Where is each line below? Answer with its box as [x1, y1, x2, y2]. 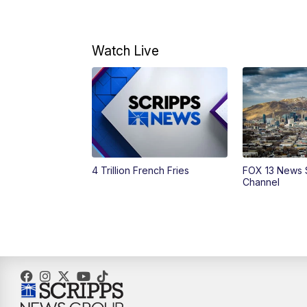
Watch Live [92, 42, 160, 59]
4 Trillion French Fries [92, 164, 190, 176]
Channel [242, 175, 280, 188]
